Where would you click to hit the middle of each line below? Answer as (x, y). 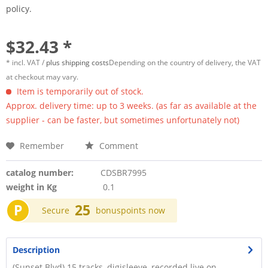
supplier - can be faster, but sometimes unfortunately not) (123, 120)
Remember (42, 146)
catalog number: (40, 173)
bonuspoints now (130, 210)
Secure (56, 210)
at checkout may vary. (42, 77)
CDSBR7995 (123, 173)
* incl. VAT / (26, 63)
